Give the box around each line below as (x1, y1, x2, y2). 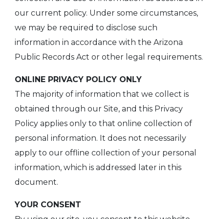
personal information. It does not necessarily (15, 133, 186, 143)
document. (15, 177, 58, 187)
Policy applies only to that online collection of (15, 119, 192, 129)
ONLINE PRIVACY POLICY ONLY (15, 75, 142, 85)
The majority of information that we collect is (15, 89, 189, 99)
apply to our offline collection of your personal (15, 148, 197, 158)
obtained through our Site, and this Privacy (15, 104, 183, 114)
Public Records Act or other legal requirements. (15, 52, 203, 62)
